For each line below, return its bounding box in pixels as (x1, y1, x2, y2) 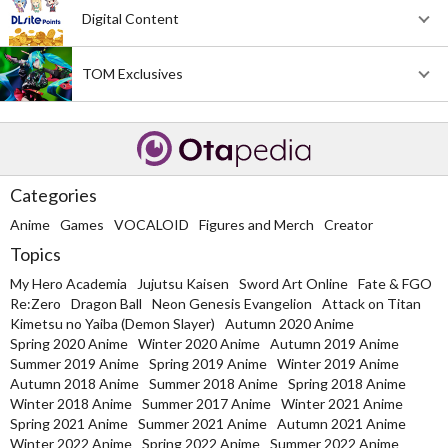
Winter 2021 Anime (281, 395, 403, 413)
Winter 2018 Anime (10, 395, 132, 413)
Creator (324, 216, 373, 234)
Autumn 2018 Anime (10, 375, 139, 393)
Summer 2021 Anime (138, 415, 267, 433)
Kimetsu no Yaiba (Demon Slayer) (10, 315, 215, 333)
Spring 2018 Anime (288, 375, 406, 393)
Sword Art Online (239, 275, 348, 293)
